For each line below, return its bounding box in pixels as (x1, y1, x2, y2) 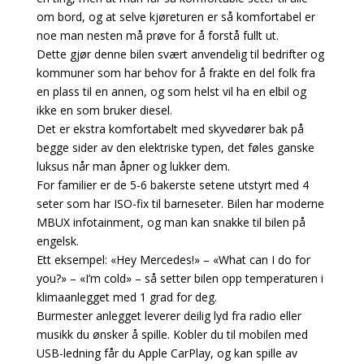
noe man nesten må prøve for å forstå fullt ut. (36, 27, 279, 43)
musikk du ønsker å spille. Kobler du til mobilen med (36, 326, 308, 342)
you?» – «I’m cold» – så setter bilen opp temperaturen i (36, 270, 323, 286)
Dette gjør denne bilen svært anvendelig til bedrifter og (36, 45, 324, 62)
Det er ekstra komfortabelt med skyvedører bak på (36, 120, 304, 136)
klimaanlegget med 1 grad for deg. (36, 288, 217, 305)
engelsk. (36, 232, 79, 249)
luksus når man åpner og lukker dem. (36, 158, 230, 174)
